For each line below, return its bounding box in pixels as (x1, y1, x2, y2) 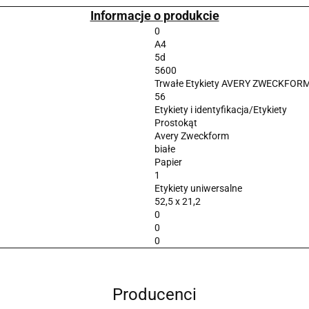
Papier (154, 157, 182, 168)
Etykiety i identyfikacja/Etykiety (154, 104, 287, 115)
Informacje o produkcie (90, 8, 219, 23)
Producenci (112, 285, 197, 304)
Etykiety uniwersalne (154, 183, 242, 194)
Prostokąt (154, 117, 197, 128)
